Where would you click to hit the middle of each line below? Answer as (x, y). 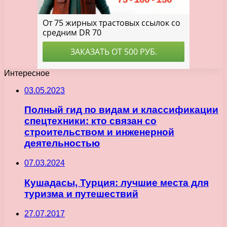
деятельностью (62, 143)
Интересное (27, 73)
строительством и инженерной (99, 132)
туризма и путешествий (81, 194)
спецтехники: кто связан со (90, 121)
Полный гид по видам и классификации (121, 110)
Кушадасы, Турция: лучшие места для (117, 182)
